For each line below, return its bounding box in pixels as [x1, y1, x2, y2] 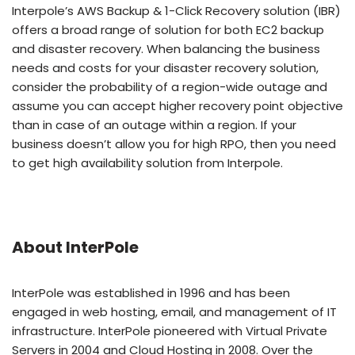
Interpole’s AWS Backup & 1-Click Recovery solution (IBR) [12, 2, 341, 19]
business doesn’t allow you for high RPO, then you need [12, 136, 336, 152]
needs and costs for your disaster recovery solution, [12, 59, 319, 76]
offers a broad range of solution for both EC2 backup [12, 21, 324, 38]
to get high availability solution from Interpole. [12, 155, 283, 171]
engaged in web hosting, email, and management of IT [12, 303, 337, 320]
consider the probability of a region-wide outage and [12, 78, 327, 95]
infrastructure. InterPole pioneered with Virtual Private [12, 323, 327, 339]
